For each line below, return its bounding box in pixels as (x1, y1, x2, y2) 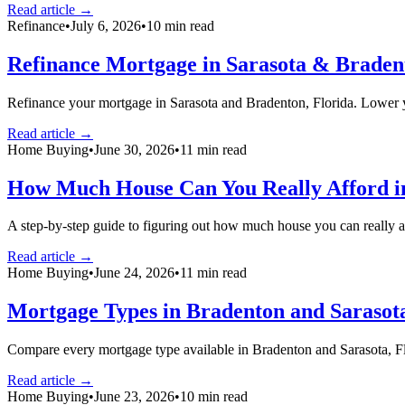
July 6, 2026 (71, 17, 141, 33)
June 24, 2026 (94, 265, 174, 281)
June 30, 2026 (94, 141, 174, 157)
